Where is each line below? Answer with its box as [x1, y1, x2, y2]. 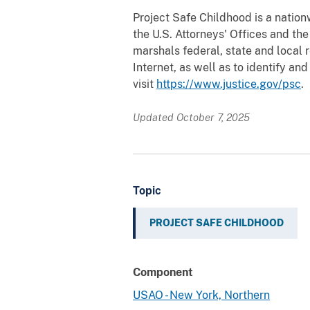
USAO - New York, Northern [133, 288, 270, 302]
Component [133, 265, 193, 279]
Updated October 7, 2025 [133, 111, 250, 123]
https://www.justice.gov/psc [156, 77, 301, 91]
